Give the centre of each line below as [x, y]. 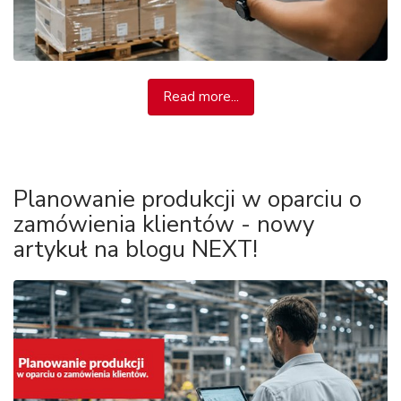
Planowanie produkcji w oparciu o [188, 199]
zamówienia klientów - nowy [164, 224]
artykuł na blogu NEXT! [136, 249]
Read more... [200, 96]
